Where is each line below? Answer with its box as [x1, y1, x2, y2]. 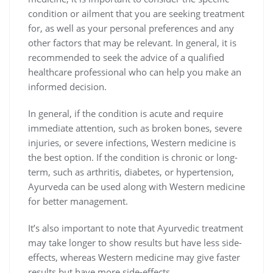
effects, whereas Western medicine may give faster [28, 251, 240, 264]
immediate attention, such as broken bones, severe [28, 122, 242, 135]
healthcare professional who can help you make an [28, 66, 241, 79]
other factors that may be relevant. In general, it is [28, 37, 236, 49]
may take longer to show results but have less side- [28, 236, 242, 249]
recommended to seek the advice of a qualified [28, 51, 224, 64]
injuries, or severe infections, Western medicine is [28, 136, 236, 149]
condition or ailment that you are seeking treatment [28, 7, 244, 20]
